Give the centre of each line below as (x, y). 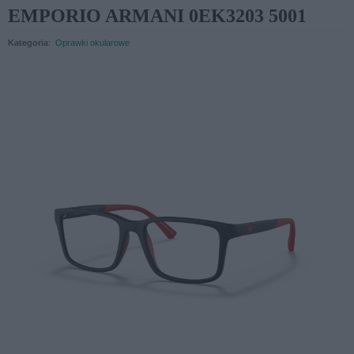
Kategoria (28, 42)
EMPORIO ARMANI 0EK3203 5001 (157, 15)
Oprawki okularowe (92, 42)
